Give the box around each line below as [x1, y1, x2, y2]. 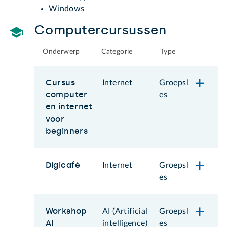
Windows [48, 4, 85, 13]
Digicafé [45, 160, 81, 170]
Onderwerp [43, 48, 80, 55]
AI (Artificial [102, 207, 148, 215]
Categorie [101, 48, 133, 55]
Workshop [45, 206, 87, 216]
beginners [45, 126, 88, 136]
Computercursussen [34, 22, 167, 37]
